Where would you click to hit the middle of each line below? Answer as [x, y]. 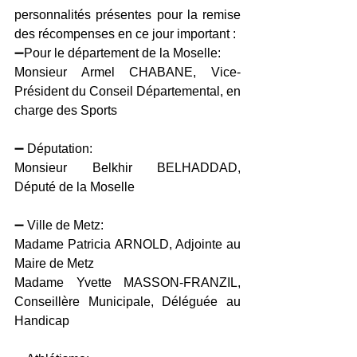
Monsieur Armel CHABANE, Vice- [127, 73]
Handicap [42, 321]
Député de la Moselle [75, 187]
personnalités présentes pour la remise [127, 15]
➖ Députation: [53, 149]
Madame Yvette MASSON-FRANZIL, [127, 283]
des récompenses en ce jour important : [127, 34]
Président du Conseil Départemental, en [127, 92]
